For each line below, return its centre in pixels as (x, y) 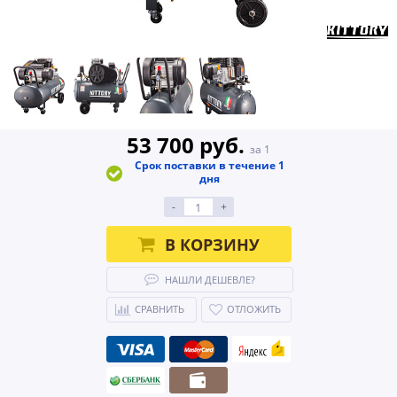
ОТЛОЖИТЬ (253, 309)
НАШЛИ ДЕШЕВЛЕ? (210, 280)
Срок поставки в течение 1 (209, 165)
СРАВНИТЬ (160, 309)
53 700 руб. (188, 145)
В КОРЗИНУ (212, 244)
